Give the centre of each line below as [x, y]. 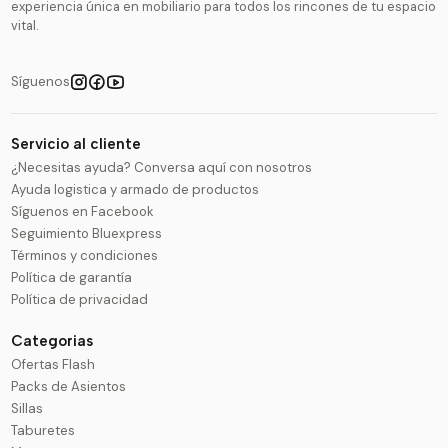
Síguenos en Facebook [83, 212]
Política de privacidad [80, 300]
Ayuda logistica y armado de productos [135, 190]
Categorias [52, 340]
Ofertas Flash [53, 365]
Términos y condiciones [85, 256]
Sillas [27, 409]
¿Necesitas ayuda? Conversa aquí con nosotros [162, 168]
